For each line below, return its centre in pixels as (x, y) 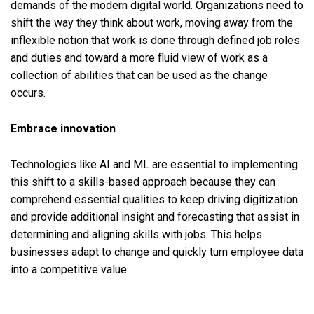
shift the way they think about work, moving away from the (152, 23)
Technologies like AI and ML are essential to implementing (154, 164)
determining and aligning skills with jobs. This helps (136, 234)
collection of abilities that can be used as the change (139, 76)
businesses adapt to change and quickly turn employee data (157, 252)
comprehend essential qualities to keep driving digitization (154, 199)
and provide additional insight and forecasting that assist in (155, 217)
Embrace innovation (63, 128)
